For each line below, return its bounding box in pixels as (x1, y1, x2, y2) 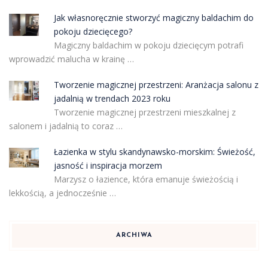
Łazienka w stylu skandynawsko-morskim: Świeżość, (53, 145, 255, 157)
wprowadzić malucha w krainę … (9, 53, 134, 65)
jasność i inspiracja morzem (53, 159, 162, 171)
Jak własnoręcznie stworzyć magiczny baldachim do (53, 11, 254, 23)
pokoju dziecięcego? (53, 25, 132, 37)
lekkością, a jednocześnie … (9, 187, 116, 199)
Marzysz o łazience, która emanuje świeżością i (53, 173, 238, 185)
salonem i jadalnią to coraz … (9, 120, 123, 132)
